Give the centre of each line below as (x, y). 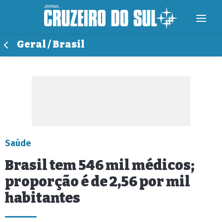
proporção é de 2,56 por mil (98, 182)
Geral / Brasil (51, 44)
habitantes (43, 198)
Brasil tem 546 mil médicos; (100, 165)
